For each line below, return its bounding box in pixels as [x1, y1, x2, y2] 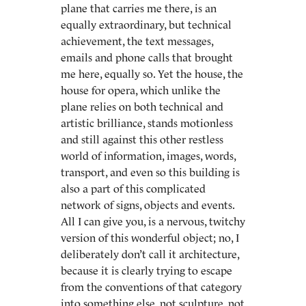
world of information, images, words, [61, 150, 236, 162]
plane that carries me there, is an [61, 2, 217, 14]
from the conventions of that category [61, 281, 242, 293]
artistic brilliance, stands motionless [61, 117, 233, 129]
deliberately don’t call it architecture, [61, 248, 239, 260]
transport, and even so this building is [61, 166, 240, 178]
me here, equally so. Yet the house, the [61, 68, 243, 80]
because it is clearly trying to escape [61, 264, 232, 277]
